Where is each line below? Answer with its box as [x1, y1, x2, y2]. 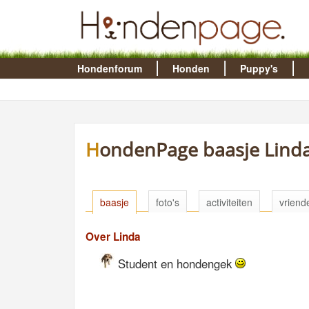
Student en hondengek [114, 255, 235, 272]
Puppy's [239, 61, 278, 75]
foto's [156, 195, 179, 209]
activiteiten [206, 195, 252, 209]
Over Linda [86, 229, 141, 245]
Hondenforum [77, 61, 142, 75]
